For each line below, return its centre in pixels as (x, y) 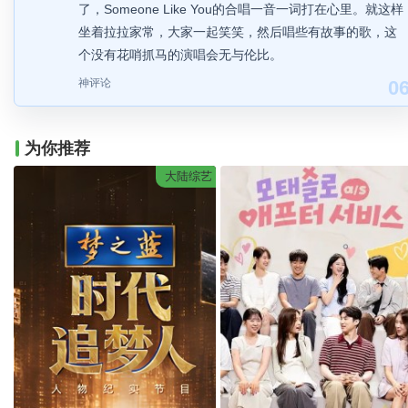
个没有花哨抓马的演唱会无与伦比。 (180, 55)
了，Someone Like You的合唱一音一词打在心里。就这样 (241, 9)
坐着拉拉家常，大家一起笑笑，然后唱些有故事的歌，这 (238, 32)
